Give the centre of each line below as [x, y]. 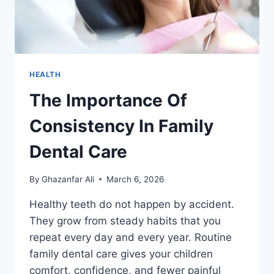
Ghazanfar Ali [68, 179]
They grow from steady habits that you [125, 220]
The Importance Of [108, 100]
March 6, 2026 [135, 179]
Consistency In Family [121, 126]
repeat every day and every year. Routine [131, 237]
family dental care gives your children [121, 254]
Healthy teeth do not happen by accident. [132, 204]
